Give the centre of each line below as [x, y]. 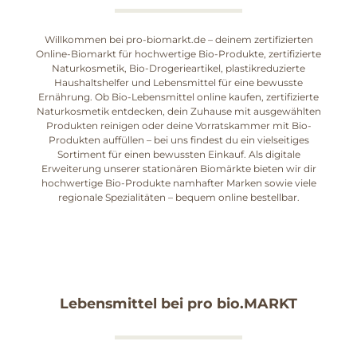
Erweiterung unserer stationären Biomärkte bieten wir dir [178, 168]
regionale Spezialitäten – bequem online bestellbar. [178, 197]
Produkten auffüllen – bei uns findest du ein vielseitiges [178, 139]
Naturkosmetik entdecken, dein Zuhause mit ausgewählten [178, 111]
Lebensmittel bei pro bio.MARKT [178, 303]
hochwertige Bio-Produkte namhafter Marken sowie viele [178, 182]
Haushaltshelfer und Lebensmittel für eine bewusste [178, 82]
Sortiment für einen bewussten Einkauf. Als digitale [178, 154]
